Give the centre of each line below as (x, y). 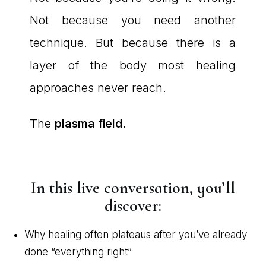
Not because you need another (133, 20)
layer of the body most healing (133, 66)
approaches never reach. (98, 88)
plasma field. (90, 124)
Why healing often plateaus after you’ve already (136, 235)
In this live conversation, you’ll (133, 188)
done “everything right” (78, 252)
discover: (133, 206)
